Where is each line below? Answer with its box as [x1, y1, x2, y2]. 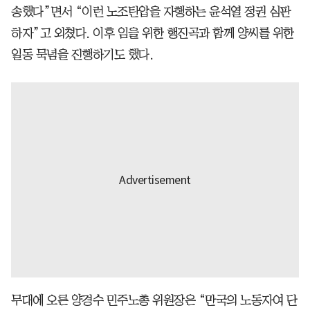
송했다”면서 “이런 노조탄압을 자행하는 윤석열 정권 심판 [11, 6, 291, 19]
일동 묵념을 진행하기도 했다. [11, 48, 153, 62]
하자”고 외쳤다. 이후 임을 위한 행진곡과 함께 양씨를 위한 [11, 27, 294, 40]
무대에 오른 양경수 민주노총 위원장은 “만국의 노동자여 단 [11, 294, 297, 307]
